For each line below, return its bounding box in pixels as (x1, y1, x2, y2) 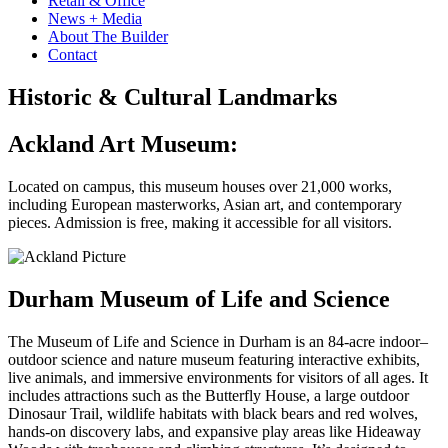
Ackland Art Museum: (8, 130, 238, 157)
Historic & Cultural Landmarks (8, 83, 337, 110)
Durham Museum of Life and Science (8, 285, 390, 312)
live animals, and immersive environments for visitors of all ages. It (8, 368, 428, 386)
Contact (48, 46, 97, 63)
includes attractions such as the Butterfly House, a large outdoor (8, 386, 409, 404)
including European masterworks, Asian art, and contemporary (8, 195, 402, 213)
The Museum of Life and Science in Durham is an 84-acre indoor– (8, 332, 428, 350)
